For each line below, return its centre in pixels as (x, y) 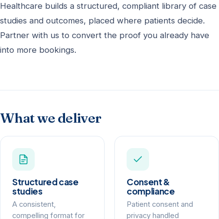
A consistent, (34, 205)
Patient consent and (160, 205)
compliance (151, 191)
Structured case (45, 182)
